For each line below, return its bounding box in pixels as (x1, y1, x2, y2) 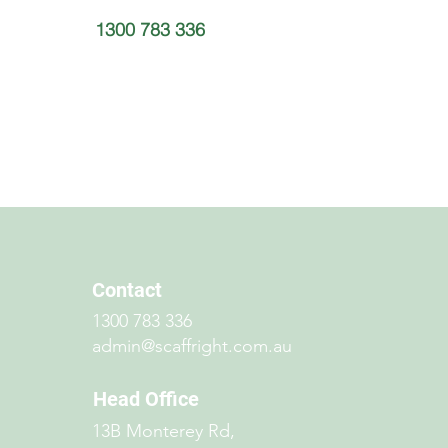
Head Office (93, 387, 199, 411)
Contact (92, 278, 162, 302)
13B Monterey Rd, (92, 420, 235, 442)
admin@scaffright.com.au (92, 335, 292, 357)
